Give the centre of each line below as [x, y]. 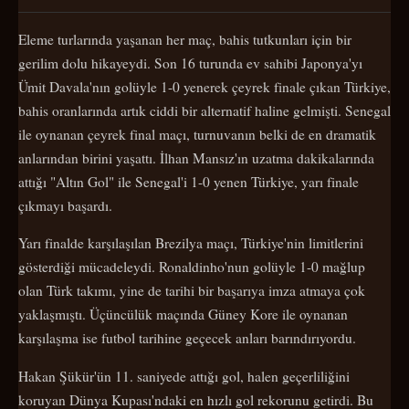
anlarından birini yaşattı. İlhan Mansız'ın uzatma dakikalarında [196, 157]
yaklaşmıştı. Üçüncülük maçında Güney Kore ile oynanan [183, 315]
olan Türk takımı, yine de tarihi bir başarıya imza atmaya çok [192, 291]
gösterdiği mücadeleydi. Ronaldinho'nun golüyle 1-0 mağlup [192, 267]
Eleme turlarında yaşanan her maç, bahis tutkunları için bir [185, 39]
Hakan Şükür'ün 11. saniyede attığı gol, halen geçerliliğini [184, 376]
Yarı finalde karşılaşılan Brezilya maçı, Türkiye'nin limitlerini [191, 243]
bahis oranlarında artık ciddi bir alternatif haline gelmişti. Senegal [204, 110]
